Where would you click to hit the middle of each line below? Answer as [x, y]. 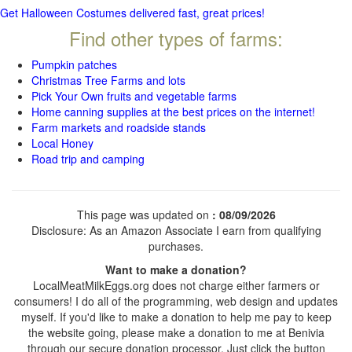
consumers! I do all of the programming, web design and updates [176, 301]
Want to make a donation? [176, 269]
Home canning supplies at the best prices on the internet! [173, 112]
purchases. [176, 246]
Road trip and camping [88, 159]
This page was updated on [144, 214]
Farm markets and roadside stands [119, 127]
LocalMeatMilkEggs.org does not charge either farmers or [176, 285]
